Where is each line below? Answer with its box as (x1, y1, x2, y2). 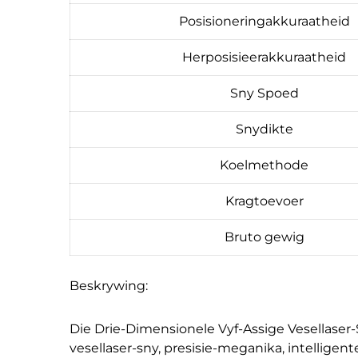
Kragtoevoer (225, 193, 304, 209)
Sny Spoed (229, 85, 299, 101)
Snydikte (235, 121, 293, 137)
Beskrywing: (70, 277, 148, 293)
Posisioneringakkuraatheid (178, 13, 350, 29)
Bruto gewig (224, 229, 304, 245)
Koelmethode (220, 157, 308, 173)
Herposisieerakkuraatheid (182, 49, 346, 65)
